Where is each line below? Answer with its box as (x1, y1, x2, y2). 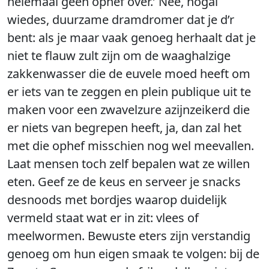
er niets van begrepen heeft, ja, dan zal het (7, 119, 241, 136)
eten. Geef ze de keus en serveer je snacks (7, 174, 241, 190)
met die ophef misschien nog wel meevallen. (7, 138, 254, 154)
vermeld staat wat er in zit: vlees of (7, 210, 199, 226)
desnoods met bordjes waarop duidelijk (7, 192, 227, 208)
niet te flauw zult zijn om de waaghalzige (7, 47, 231, 64)
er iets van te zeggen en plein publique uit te (7, 83, 251, 100)
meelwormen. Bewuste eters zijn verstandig (7, 228, 250, 244)
